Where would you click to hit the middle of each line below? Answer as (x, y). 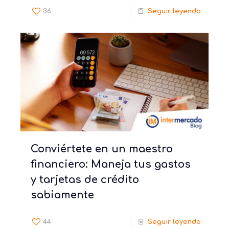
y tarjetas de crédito (85, 179)
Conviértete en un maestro (102, 149)
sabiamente (62, 195)
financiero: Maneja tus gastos (111, 164)
